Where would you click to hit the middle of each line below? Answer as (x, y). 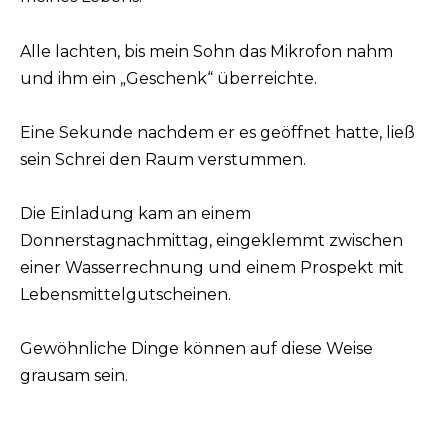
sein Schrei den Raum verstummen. (163, 159)
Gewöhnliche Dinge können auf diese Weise (196, 349)
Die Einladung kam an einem (135, 213)
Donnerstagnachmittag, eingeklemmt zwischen (211, 240)
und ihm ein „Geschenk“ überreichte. (168, 78)
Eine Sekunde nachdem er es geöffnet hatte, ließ (217, 132)
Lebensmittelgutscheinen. (125, 294)
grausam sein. (74, 376)
